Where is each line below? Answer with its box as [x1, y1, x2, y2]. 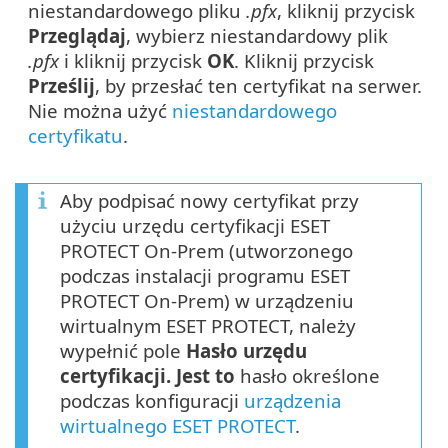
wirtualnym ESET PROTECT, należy [60, 313, 356, 339]
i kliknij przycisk [59, 48, 207, 74]
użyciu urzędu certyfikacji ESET [60, 213, 330, 239]
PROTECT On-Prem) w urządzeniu [60, 288, 354, 314]
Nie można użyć [28, 98, 172, 124]
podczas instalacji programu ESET [60, 263, 350, 289]
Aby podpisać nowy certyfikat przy [60, 188, 359, 214]
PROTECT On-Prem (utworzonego [60, 238, 353, 264]
